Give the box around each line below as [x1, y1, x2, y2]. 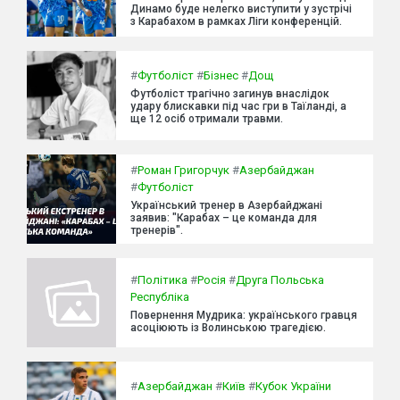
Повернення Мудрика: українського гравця [130, 309, 357, 321]
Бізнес [204, 68, 238, 82]
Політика [137, 273, 187, 287]
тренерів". [130, 224, 183, 237]
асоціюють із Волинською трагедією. [130, 321, 326, 334]
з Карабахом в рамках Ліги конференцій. [130, 14, 342, 28]
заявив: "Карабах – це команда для [130, 212, 317, 224]
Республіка [130, 290, 189, 304]
